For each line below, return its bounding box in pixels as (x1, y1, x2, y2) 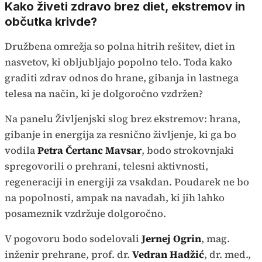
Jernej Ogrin (142, 232, 201, 246)
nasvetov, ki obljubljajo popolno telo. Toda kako (5, 55, 232, 69)
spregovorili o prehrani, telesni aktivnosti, (5, 159, 208, 173)
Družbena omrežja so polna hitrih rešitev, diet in (5, 39, 235, 53)
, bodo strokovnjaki (142, 143, 234, 157)
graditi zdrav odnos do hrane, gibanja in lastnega (5, 71, 239, 85)
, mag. (201, 232, 230, 246)
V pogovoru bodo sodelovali (5, 232, 142, 246)
